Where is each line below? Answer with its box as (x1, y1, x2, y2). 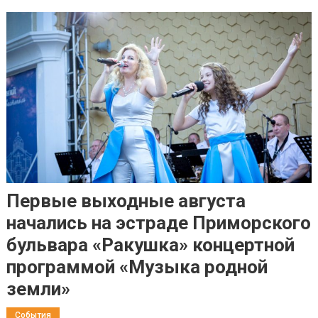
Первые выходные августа (6, 190, 246, 212)
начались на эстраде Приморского (6, 212, 311, 234)
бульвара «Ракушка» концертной (6, 234, 295, 256)
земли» (6, 278, 70, 300)
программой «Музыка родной (6, 256, 268, 278)
